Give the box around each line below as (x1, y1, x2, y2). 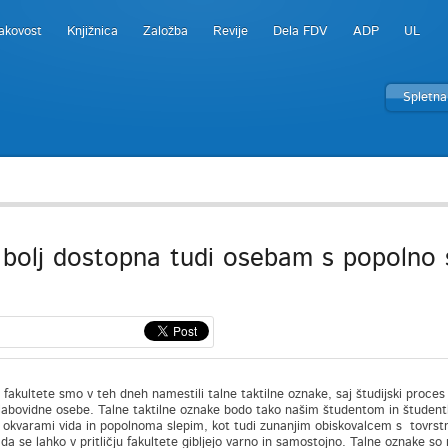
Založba (143, 25, 188, 38)
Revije (213, 25, 248, 38)
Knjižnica (67, 25, 118, 38)
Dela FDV (273, 25, 328, 38)
